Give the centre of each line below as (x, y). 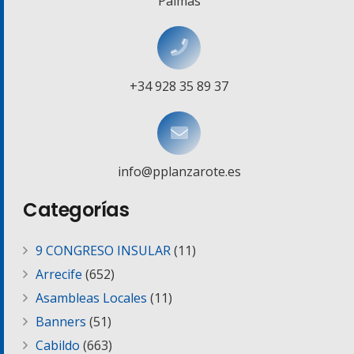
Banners (61, 321)
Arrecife (59, 274)
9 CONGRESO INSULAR (103, 250)
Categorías (76, 209)
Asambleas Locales (91, 298)
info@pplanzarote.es (179, 171)
